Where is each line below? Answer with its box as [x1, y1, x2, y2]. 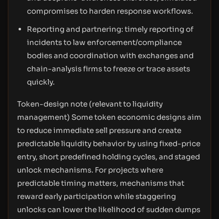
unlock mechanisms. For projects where [17, 165, 163, 175]
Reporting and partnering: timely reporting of [27, 24, 194, 34]
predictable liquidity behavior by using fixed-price [17, 139, 200, 148]
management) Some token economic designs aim [17, 112, 201, 122]
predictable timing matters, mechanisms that [17, 178, 184, 188]
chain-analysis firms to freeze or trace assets [27, 64, 190, 73]
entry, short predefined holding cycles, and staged [17, 152, 200, 161]
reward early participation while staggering [17, 192, 176, 201]
